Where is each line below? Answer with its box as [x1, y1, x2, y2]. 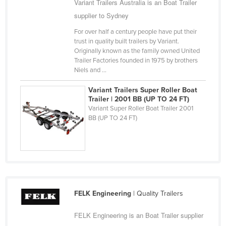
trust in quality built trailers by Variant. [74, 37, 179, 46]
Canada [31, 22, 56, 31]
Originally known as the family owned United [74, 47, 200, 55]
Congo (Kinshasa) [31, 151, 88, 160]
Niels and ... [74, 66, 106, 75]
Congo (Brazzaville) [31, 135, 93, 144]
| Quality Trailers [131, 189, 183, 198]
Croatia [31, 200, 54, 209]
